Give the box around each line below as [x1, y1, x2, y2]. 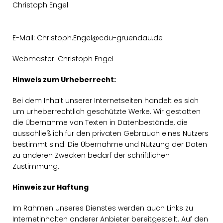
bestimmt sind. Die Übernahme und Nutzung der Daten [12, 139, 207, 149]
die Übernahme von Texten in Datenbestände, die [12, 117, 188, 127]
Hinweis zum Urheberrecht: [12, 75, 116, 85]
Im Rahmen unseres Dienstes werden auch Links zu [12, 203, 193, 213]
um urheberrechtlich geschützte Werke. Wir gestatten [12, 107, 201, 116]
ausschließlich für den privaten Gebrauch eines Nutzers [12, 128, 209, 138]
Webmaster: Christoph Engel [12, 54, 113, 64]
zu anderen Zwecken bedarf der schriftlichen [12, 150, 170, 160]
